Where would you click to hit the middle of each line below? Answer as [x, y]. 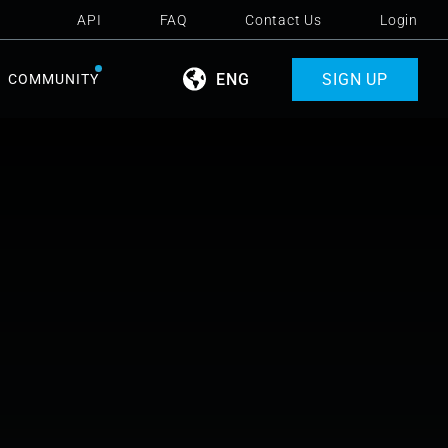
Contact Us [283, 19]
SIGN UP [355, 79]
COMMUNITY [54, 79]
